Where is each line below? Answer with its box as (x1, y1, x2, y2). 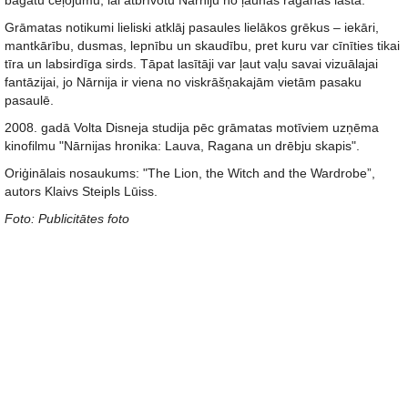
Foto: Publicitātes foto (5, 211, 129, 226)
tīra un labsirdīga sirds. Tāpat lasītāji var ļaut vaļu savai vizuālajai (5, 56, 378, 71)
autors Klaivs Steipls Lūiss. (5, 184, 158, 199)
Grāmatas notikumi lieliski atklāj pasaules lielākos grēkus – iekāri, (5, 20, 379, 35)
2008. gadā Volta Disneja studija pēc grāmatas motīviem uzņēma (5, 120, 379, 135)
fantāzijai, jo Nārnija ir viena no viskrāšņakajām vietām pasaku (5, 75, 362, 89)
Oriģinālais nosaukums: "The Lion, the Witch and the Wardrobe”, (5, 166, 375, 180)
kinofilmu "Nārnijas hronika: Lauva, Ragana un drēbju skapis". (5, 138, 360, 153)
